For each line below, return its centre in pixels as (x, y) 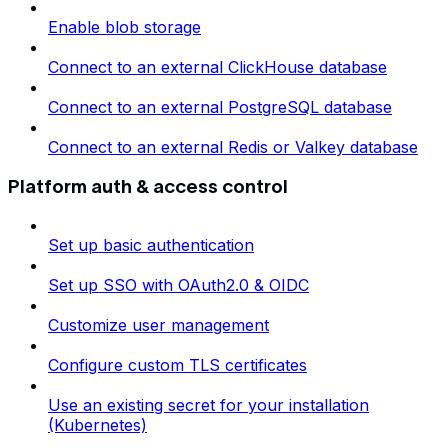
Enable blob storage (124, 27)
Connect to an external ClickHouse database (217, 67)
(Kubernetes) (97, 425)
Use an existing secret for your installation (208, 405)
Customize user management (158, 325)
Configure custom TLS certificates (177, 365)
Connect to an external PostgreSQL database (220, 107)
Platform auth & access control (148, 186)
